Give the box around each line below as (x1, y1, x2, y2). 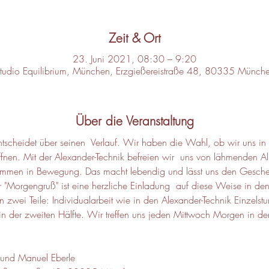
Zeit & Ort (109, 30, 160, 46)
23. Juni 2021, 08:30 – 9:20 (73, 52, 196, 65)
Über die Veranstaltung (75, 112, 194, 129)
